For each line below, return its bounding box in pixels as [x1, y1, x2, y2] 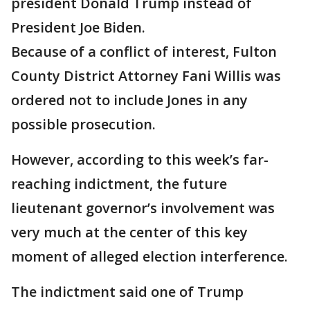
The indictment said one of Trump [11, 282, 244, 301]
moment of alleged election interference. [11, 247, 288, 266]
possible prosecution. [11, 115, 156, 134]
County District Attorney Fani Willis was [11, 66, 281, 85]
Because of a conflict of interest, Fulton [11, 42, 277, 61]
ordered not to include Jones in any [11, 91, 248, 109]
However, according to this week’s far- [11, 150, 268, 169]
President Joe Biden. [11, 18, 145, 37]
